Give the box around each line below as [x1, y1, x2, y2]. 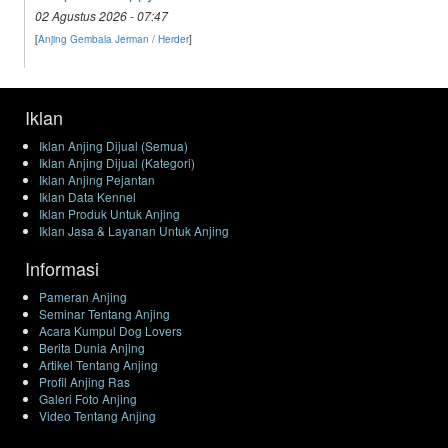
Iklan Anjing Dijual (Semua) [39, 136, 189, 154]
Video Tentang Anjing [39, 406, 157, 424]
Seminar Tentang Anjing [39, 304, 171, 322]
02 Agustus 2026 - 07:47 [35, 6, 168, 24]
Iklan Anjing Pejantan [39, 170, 156, 188]
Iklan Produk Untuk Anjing [39, 204, 181, 222]
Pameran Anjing [39, 287, 128, 305]
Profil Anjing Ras [39, 372, 131, 390]
